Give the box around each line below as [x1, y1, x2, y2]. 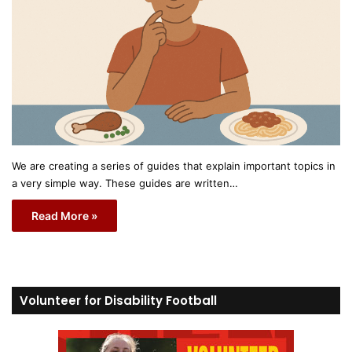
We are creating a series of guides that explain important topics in [12, 159, 335, 172]
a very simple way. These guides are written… [12, 176, 238, 189]
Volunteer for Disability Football [20, 291, 217, 309]
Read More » [31, 208, 97, 222]
